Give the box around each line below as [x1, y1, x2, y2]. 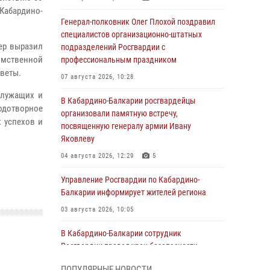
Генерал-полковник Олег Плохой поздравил [61, 17, 215, 27]
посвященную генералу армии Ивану [61, 121, 191, 131]
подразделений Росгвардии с [61, 42, 165, 52]
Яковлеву [61, 134, 95, 143]
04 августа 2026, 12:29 [61, 152, 134, 160]
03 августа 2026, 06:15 [61, 259, 134, 267]
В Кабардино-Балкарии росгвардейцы [61, 96, 196, 105]
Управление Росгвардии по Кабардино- [61, 175, 199, 184]
